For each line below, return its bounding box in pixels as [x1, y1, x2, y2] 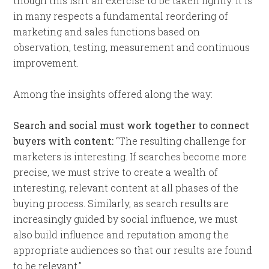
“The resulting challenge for [113, 134, 247, 147]
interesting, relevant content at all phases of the [13, 181, 239, 194]
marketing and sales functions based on [13, 25, 201, 38]
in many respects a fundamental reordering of [13, 10, 229, 22]
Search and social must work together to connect [13, 119, 250, 131]
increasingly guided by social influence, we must [13, 213, 238, 225]
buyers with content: [13, 134, 114, 147]
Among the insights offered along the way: [13, 88, 213, 100]
